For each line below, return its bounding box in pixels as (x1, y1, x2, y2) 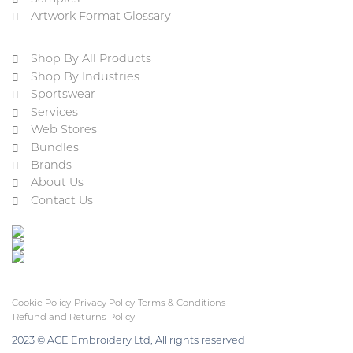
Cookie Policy (12, 298, 71, 308)
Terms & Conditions (138, 298, 226, 308)
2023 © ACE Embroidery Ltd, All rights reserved (12, 336, 245, 347)
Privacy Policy (74, 298, 135, 308)
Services (31, 106, 78, 119)
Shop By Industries (31, 71, 139, 84)
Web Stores (31, 124, 97, 137)
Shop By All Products (31, 54, 151, 66)
